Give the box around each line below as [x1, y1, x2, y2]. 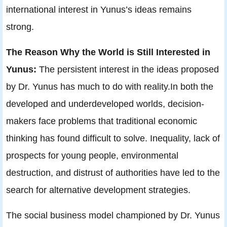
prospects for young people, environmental [6, 150, 178, 161]
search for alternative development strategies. [6, 184, 191, 196]
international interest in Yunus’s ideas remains [6, 4, 192, 15]
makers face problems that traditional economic [6, 116, 197, 127]
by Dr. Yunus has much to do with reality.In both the [6, 81, 213, 92]
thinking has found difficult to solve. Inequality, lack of [6, 133, 220, 144]
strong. [6, 21, 34, 32]
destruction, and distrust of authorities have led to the [6, 167, 220, 178]
